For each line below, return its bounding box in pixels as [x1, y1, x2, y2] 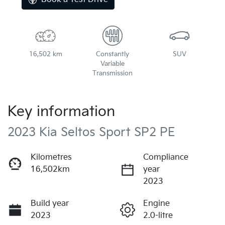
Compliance [143, 153, 188, 163]
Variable [100, 60, 125, 68]
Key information [8, 103, 115, 121]
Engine [143, 199, 170, 209]
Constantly [95, 50, 129, 59]
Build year [31, 199, 69, 209]
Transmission [92, 69, 133, 78]
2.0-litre [143, 211, 173, 221]
